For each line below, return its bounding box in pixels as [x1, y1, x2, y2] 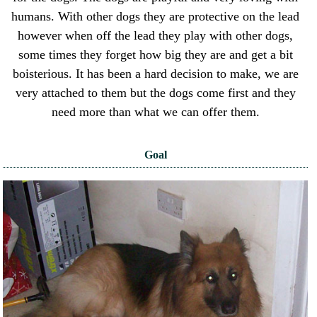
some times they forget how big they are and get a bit [18, 47, 293, 62]
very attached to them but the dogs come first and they [15, 86, 296, 100]
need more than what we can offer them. [51, 105, 260, 120]
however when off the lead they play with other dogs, [18, 28, 294, 43]
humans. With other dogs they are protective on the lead [11, 9, 300, 24]
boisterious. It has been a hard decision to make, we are [12, 67, 299, 81]
